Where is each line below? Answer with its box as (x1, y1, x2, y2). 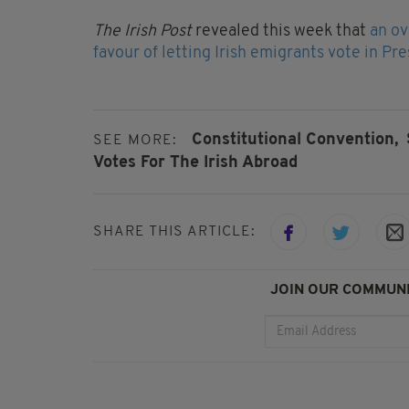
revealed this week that (192, 23, 370, 41)
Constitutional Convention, (192, 131, 398, 150)
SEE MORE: (93, 133, 177, 149)
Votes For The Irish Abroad (93, 153, 298, 172)
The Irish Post (93, 23, 192, 41)
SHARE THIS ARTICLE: (93, 225, 256, 240)
